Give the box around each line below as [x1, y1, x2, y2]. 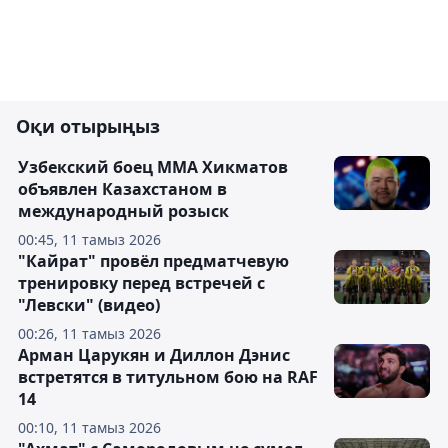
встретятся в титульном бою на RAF [18, 366, 318, 388]
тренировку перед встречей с [18, 272, 265, 294]
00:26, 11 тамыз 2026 [18, 324, 161, 343]
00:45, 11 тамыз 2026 [18, 230, 161, 249]
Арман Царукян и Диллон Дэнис [18, 344, 290, 366]
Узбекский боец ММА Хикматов [18, 156, 288, 178]
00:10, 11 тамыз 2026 [18, 418, 161, 437]
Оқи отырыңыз [16, 114, 160, 138]
